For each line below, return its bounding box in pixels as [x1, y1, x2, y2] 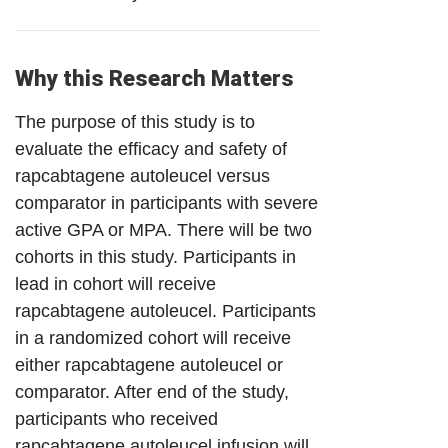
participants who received [15, 409, 218, 430]
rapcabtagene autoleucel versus [15, 166, 270, 187]
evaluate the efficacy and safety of [15, 139, 287, 160]
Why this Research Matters [15, 66, 294, 92]
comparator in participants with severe [15, 193, 318, 214]
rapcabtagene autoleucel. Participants [15, 301, 316, 322]
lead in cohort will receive [15, 274, 216, 295]
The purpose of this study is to [15, 112, 255, 133]
